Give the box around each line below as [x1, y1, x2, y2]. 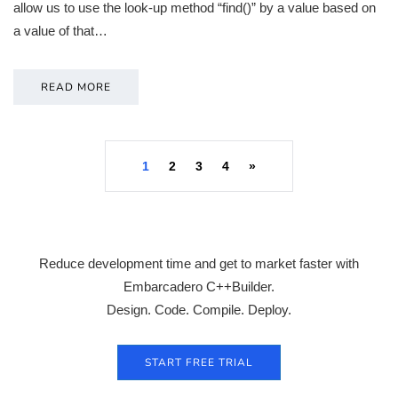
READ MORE [41, 80, 111, 95]
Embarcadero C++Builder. [123, 279, 275, 295]
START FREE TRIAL [145, 355, 253, 370]
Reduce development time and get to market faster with [39, 256, 359, 272]
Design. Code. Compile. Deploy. [107, 302, 291, 318]
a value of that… [13, 23, 107, 39]
